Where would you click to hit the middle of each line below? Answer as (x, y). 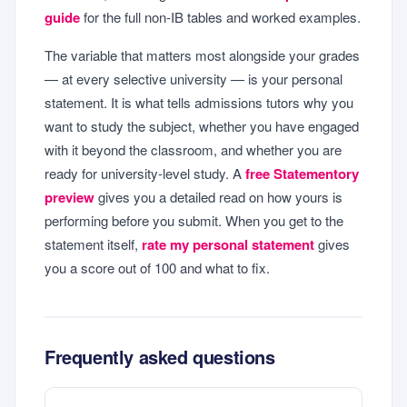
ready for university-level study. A (145, 174)
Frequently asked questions (160, 357)
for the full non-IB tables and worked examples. (220, 16)
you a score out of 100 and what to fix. (157, 268)
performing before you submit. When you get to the (194, 221)
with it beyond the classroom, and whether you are (193, 150)
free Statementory (302, 174)
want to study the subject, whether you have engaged (202, 126)
